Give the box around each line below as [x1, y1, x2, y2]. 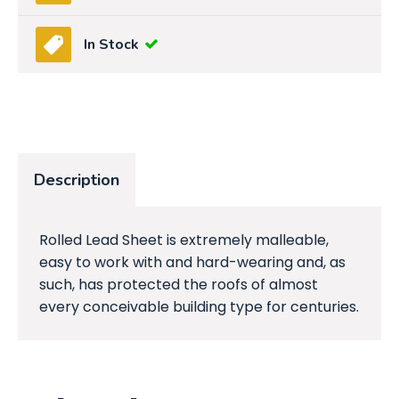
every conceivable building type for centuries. [39, 297, 359, 318]
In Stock [84, 35, 139, 55]
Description [34, 169, 119, 191]
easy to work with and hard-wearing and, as [39, 252, 346, 273]
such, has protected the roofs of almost [39, 274, 318, 296]
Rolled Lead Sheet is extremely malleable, [39, 230, 329, 251]
